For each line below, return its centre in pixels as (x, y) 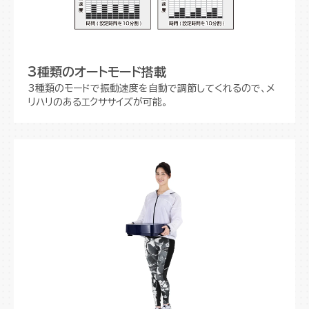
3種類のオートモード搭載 (97, 71)
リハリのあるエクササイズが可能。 (98, 102)
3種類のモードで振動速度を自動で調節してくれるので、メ (151, 88)
